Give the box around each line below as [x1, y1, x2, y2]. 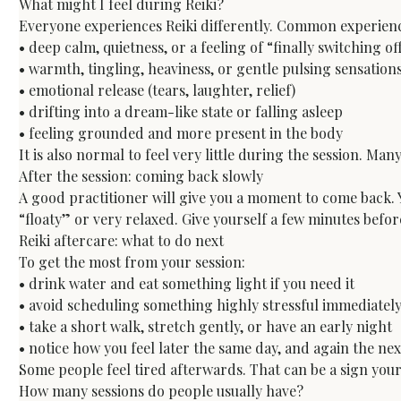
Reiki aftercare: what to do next [19, 231, 225, 251]
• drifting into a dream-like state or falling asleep [19, 102, 344, 122]
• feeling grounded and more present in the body [19, 124, 344, 143]
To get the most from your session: [19, 252, 246, 272]
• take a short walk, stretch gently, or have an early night [19, 317, 393, 337]
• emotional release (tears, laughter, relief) [19, 81, 296, 100]
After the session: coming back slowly [19, 166, 264, 186]
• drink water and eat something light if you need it [19, 274, 355, 294]
